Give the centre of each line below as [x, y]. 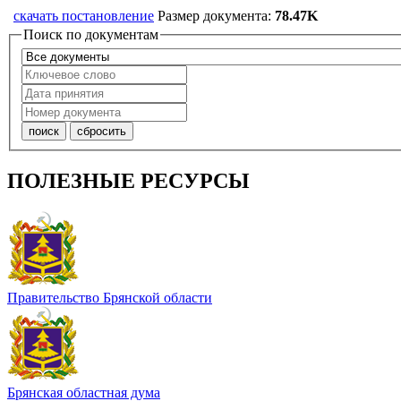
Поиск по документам [91, 35]
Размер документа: [216, 16]
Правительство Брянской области [110, 297]
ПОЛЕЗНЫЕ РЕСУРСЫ [128, 180]
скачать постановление [84, 16]
